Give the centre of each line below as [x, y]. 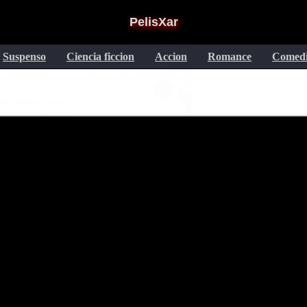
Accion [171, 57]
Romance [230, 57]
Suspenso [24, 57]
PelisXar [153, 22]
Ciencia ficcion [100, 57]
